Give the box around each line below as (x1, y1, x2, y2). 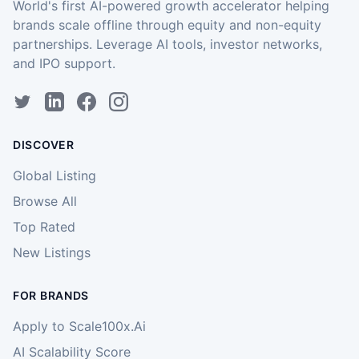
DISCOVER (13, 137, 75, 151)
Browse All (13, 192, 77, 209)
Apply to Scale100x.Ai (13, 317, 146, 334)
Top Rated (13, 218, 75, 235)
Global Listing (13, 167, 96, 184)
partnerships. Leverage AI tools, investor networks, (13, 35, 322, 52)
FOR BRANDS (13, 288, 89, 302)
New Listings (13, 244, 91, 260)
